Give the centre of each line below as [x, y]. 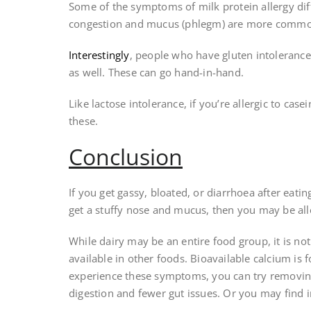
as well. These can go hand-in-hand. [156, 73]
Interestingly [99, 55]
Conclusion [126, 157]
